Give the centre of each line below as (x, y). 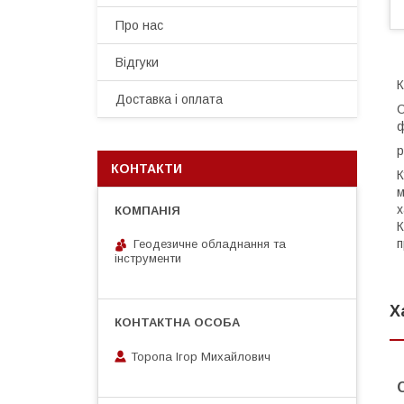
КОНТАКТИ (147, 169)
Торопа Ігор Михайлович (201, 356)
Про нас (139, 25)
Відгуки (137, 62)
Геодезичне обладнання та (210, 244)
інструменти (148, 258)
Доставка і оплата (169, 99)
